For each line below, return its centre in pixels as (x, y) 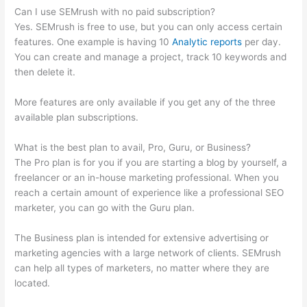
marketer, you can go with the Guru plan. (105, 208)
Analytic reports (207, 42)
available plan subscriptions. (77, 118)
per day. (262, 42)
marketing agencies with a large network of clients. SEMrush (148, 253)
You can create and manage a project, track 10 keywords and (151, 57)
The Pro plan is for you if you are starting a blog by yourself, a (151, 163)
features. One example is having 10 (94, 42)
